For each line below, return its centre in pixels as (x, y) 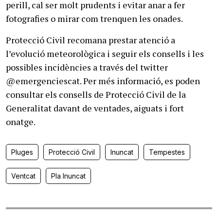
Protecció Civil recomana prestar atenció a (91, 40)
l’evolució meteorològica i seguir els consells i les (105, 54)
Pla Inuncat (68, 176)
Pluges (22, 152)
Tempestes (167, 152)
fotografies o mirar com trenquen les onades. (94, 18)
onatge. (21, 122)
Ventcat (23, 176)
